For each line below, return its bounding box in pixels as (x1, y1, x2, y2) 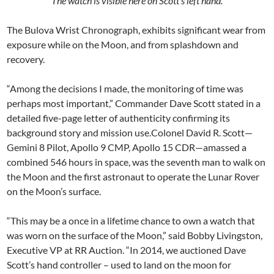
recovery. (7, 53, 45, 65)
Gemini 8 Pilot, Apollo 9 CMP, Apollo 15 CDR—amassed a (7, 141, 247, 153)
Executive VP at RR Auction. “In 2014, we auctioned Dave (7, 244, 246, 256)
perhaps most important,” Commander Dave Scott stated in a (7, 97, 261, 109)
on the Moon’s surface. (7, 185, 102, 197)
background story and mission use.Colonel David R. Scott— (7, 127, 253, 138)
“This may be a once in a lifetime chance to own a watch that (7, 215, 256, 226)
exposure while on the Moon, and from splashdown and (7, 39, 239, 50)
